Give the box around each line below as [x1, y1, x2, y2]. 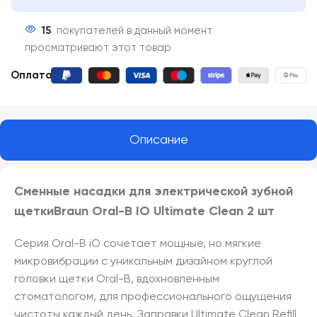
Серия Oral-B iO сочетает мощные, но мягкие [14, 238, 261, 250]
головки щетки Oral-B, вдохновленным [14, 273, 219, 285]
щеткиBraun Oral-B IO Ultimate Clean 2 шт [14, 204, 275, 218]
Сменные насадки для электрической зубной [14, 185, 293, 198]
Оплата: [11, 69, 55, 81]
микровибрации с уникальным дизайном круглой [14, 255, 272, 267]
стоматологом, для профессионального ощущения [14, 291, 292, 303]
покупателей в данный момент [57, 25, 212, 36]
